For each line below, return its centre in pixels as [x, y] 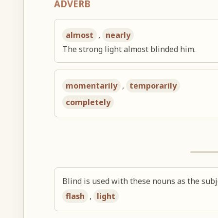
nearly [118, 35]
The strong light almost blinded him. [129, 49]
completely [88, 102]
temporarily [153, 86]
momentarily [92, 86]
